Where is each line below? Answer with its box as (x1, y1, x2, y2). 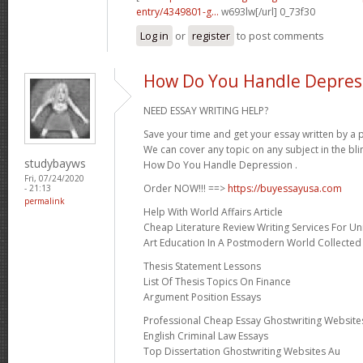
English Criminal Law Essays (143, 328, 268, 343)
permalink (24, 194, 65, 207)
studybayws (24, 155, 86, 171)
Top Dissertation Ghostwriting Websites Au (143, 344, 340, 358)
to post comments (234, 28, 324, 43)
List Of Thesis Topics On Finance (143, 274, 291, 288)
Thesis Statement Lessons (143, 258, 261, 273)
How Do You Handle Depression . (143, 157, 297, 172)
